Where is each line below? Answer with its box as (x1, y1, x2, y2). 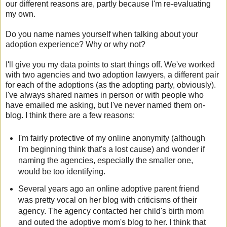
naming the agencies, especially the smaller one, (18, 156, 193, 165)
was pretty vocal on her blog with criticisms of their (18, 196, 197, 205)
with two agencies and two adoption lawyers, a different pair (6, 70, 219, 80)
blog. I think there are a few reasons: (6, 111, 135, 120)
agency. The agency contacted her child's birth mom (18, 207, 204, 216)
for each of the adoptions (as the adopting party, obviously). (6, 81, 216, 90)
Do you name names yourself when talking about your (6, 30, 198, 39)
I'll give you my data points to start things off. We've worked (6, 60, 215, 69)
